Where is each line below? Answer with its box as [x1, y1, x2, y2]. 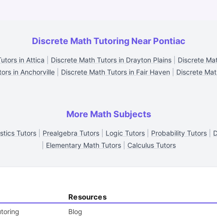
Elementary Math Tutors [46, 141, 121, 149]
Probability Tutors [151, 129, 207, 137]
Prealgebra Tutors [43, 129, 99, 137]
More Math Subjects [66, 109, 151, 119]
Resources [68, 192, 107, 201]
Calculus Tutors [127, 141, 176, 149]
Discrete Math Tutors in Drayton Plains [51, 56, 171, 64]
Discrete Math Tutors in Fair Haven [61, 68, 170, 76]
